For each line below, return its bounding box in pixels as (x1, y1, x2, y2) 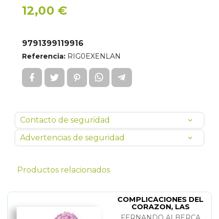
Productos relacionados (17, 165, 110, 175)
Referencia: (22, 52, 66, 61)
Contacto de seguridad (20, 115, 110, 125)
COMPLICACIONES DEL (117, 195, 203, 204)
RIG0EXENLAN (66, 52, 121, 61)
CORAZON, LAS (131, 202, 190, 211)
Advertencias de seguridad (20, 133, 125, 142)
